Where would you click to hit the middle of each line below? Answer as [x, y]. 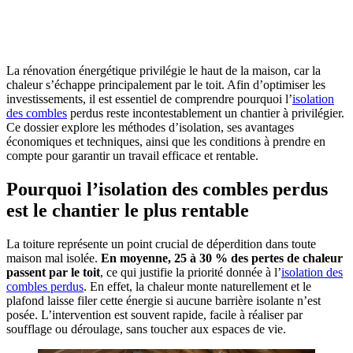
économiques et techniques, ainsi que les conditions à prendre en [166, 142]
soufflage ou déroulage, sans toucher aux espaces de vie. [146, 329]
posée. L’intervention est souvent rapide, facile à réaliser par [154, 315]
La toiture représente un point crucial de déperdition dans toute [161, 244]
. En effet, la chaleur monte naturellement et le [197, 287]
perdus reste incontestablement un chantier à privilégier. [206, 113]
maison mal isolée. [54, 258]
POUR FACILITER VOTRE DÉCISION [176, 32]
